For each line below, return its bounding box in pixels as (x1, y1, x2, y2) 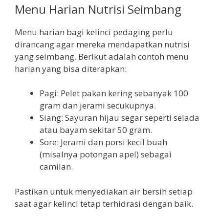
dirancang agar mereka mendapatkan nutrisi (15, 38, 190, 50)
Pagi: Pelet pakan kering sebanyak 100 (40, 88, 188, 99)
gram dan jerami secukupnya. (40, 100, 156, 111)
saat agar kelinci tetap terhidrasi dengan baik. (15, 197, 193, 209)
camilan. (40, 161, 73, 173)
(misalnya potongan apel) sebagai (40, 149, 172, 160)
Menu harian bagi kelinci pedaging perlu (15, 26, 173, 38)
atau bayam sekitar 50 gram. (40, 124, 152, 136)
